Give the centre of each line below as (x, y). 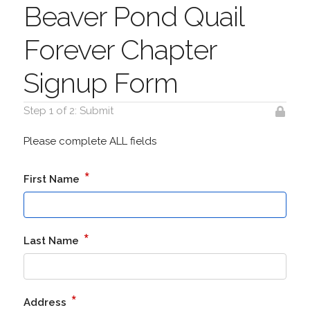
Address (46, 302)
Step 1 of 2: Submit (68, 111)
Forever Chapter (120, 49)
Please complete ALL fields (90, 141)
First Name (53, 179)
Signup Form (100, 83)
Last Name (52, 241)
